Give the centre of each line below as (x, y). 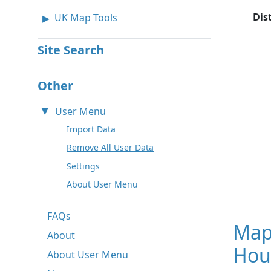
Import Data (91, 129)
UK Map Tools (86, 17)
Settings (83, 166)
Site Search (71, 50)
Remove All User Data (110, 148)
